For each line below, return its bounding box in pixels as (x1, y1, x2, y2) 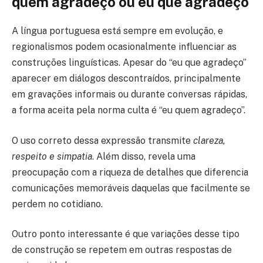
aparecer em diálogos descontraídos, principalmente (12, 73, 241, 85)
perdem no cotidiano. (12, 198, 103, 210)
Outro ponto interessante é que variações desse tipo (12, 228, 240, 240)
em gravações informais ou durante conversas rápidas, (12, 89, 247, 100)
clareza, (193, 134, 225, 146)
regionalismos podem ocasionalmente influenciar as (12, 41, 237, 53)
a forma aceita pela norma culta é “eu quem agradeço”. (12, 104, 245, 116)
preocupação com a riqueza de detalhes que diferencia (12, 166, 248, 178)
